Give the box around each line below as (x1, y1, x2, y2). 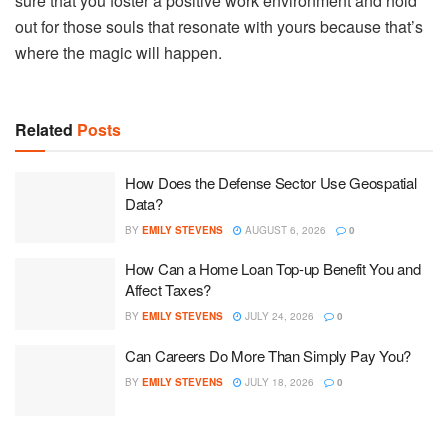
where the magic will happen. (15, 40, 222, 64)
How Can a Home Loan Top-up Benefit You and (125, 258, 421, 280)
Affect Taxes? (125, 279, 212, 301)
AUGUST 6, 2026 (242, 222, 326, 237)
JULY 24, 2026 (242, 309, 314, 324)
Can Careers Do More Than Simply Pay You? (125, 344, 411, 366)
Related (15, 117, 73, 141)
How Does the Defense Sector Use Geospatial (125, 171, 417, 193)
